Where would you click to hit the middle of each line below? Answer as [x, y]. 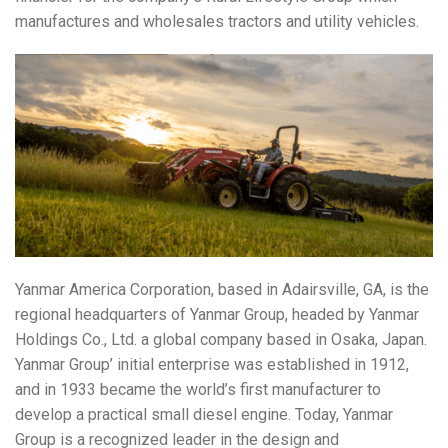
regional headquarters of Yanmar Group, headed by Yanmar [217, 314]
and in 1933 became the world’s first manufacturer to [198, 389]
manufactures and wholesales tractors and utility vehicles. [217, 21]
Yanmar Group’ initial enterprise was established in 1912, [212, 364]
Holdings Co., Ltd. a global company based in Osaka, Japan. [221, 339]
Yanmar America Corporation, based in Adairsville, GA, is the [222, 289]
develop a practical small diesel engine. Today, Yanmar [204, 414]
